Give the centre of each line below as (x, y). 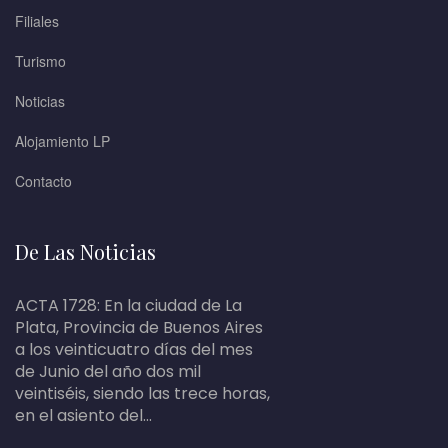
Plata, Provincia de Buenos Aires (139, 328)
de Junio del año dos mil (108, 372)
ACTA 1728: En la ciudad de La (128, 306)
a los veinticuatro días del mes (134, 350)
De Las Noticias (85, 252)
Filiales (37, 21)
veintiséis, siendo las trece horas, (142, 394)
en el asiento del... (83, 416)
